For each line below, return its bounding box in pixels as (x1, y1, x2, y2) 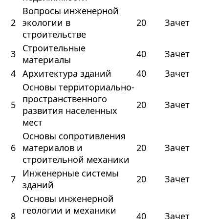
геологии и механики (22, 204, 116, 217)
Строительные (22, 42, 86, 54)
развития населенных (22, 105, 117, 117)
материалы (22, 54, 71, 66)
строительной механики (22, 153, 130, 166)
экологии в (22, 17, 70, 29)
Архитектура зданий (22, 67, 111, 80)
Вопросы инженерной (22, 5, 119, 17)
